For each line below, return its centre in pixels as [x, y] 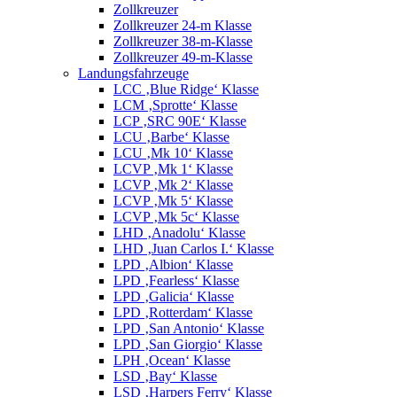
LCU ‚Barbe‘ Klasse [171, 137]
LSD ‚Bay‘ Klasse [165, 377]
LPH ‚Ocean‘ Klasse [172, 361]
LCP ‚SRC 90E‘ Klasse [180, 121]
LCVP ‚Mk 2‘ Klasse [173, 185]
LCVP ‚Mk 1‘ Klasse [173, 169]
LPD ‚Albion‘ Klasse [173, 265]
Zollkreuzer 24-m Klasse [183, 26]
